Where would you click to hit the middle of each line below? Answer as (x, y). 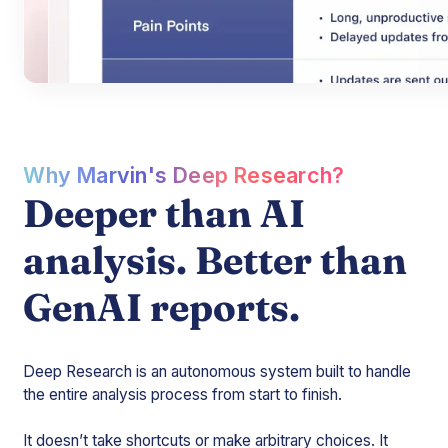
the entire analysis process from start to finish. (183, 394)
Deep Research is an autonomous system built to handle (217, 371)
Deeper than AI (164, 213)
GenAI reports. (162, 307)
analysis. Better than (215, 260)
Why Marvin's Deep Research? (184, 174)
